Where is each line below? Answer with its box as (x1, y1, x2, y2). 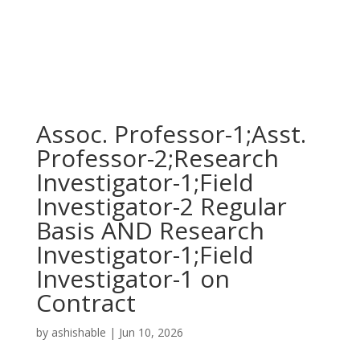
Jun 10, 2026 (118, 325, 183, 340)
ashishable (51, 325, 106, 340)
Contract (35, 286, 136, 319)
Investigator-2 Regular (35, 190, 287, 223)
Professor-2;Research (35, 141, 279, 174)
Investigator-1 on (35, 262, 230, 295)
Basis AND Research (35, 214, 264, 247)
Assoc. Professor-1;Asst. (35, 117, 306, 150)
